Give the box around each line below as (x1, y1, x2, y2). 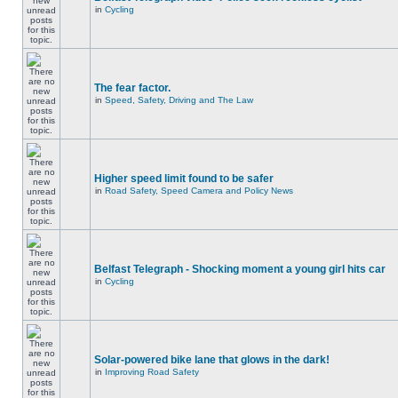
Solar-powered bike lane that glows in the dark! (94, 354, 330, 366)
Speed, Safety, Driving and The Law (105, 95, 253, 105)
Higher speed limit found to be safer (94, 172, 274, 185)
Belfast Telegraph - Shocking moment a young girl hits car (94, 263, 386, 275)
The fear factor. (94, 82, 171, 94)
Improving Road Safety (105, 367, 199, 377)
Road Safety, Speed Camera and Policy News (105, 186, 293, 195)
